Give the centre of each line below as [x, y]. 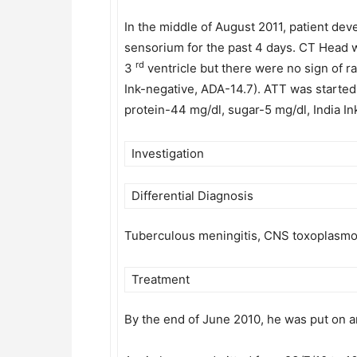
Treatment [161, 279]
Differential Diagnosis [192, 196]
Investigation [168, 153]
